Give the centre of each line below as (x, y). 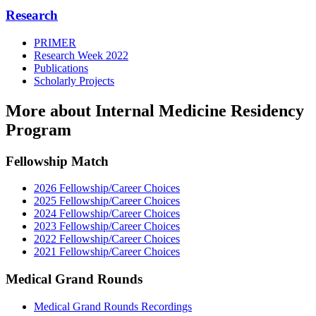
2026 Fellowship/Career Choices (107, 188)
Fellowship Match (57, 161)
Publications (61, 68)
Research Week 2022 (81, 55)
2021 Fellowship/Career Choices (107, 252)
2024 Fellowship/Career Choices (107, 214)
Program (38, 129)
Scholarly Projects (74, 80)
